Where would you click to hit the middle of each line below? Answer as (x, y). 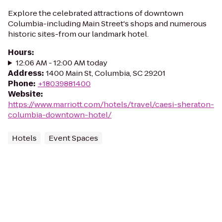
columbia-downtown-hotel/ (60, 115)
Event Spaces (73, 138)
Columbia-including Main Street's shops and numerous (107, 24)
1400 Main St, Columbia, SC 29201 (106, 73)
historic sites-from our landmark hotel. (78, 34)
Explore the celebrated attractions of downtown (96, 13)
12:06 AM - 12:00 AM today (61, 63)
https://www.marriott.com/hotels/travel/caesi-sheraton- (111, 104)
